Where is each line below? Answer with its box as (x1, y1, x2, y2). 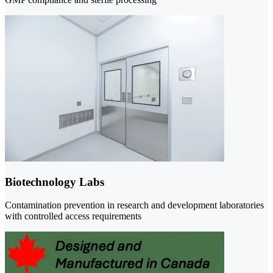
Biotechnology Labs (5, 175, 104, 188)
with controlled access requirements (5, 211, 141, 222)
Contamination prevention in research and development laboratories (5, 200, 264, 211)
